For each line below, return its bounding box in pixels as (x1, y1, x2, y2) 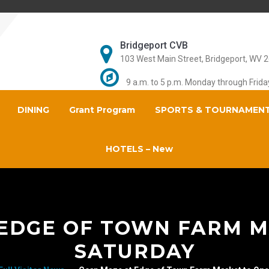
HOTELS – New (105, 144, 173, 154)
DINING (17, 104, 49, 115)
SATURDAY (74, 240, 195, 263)
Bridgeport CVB (119, 40, 188, 51)
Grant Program (68, 104, 135, 115)
